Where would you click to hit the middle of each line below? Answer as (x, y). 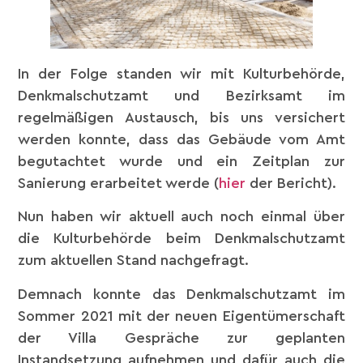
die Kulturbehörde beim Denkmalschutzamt (181, 239)
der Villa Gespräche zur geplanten (181, 337)
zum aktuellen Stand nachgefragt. (134, 261)
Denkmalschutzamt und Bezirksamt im (181, 95)
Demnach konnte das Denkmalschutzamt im (181, 294)
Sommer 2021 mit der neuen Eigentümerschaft (181, 316)
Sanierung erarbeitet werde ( (119, 183)
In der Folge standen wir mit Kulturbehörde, (181, 73)
